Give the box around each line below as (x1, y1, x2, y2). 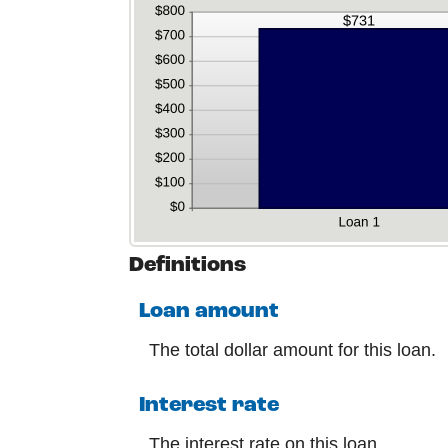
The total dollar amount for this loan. (149, 339, 436, 360)
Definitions (129, 255, 246, 276)
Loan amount (139, 300, 279, 322)
